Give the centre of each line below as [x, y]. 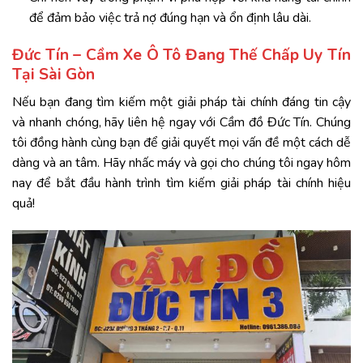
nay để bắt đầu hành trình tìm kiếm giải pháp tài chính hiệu [181, 183]
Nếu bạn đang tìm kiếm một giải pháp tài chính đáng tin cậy [181, 102]
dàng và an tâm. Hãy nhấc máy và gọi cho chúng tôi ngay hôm [181, 162]
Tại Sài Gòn [53, 75]
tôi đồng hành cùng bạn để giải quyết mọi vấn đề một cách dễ [181, 142]
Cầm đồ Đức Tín [265, 122]
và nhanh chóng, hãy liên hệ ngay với [116, 122]
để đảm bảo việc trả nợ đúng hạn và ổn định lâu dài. [170, 18]
